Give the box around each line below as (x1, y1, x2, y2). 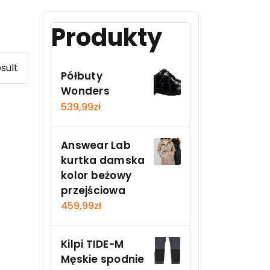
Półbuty (61, 69, 102, 83)
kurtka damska (61, 152, 145, 168)
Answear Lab (61, 137, 131, 152)
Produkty (51, 20, 162, 54)
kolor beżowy (61, 168, 131, 183)
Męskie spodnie (61, 252, 145, 267)
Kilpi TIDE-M (61, 237, 124, 252)
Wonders (61, 84, 110, 98)
